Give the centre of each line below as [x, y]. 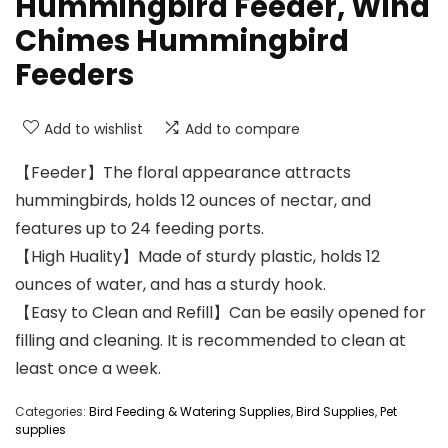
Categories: [52, 412]
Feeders [74, 75]
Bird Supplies [335, 412]
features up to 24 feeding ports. [139, 229]
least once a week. [88, 369]
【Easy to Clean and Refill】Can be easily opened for [220, 313]
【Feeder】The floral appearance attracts [183, 173]
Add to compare [242, 129]
